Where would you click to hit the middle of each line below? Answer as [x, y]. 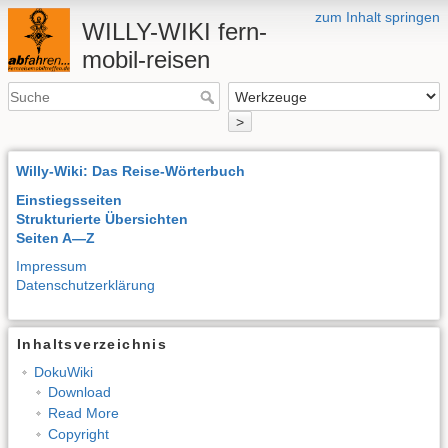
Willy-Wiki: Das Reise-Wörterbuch [130, 170]
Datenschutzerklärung [85, 285]
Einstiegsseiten [69, 199]
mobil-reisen [145, 59]
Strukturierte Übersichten [102, 218]
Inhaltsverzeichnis [92, 344]
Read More [83, 412]
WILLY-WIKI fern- [174, 31]
